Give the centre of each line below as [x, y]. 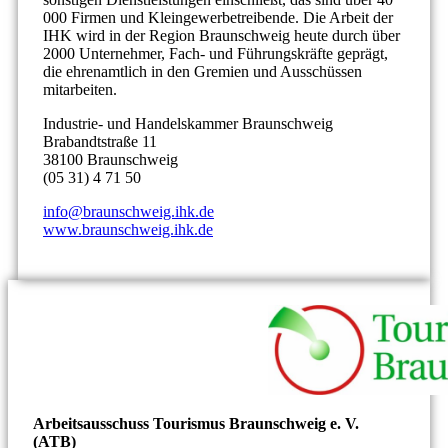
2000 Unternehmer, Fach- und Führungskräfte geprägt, [215, 53]
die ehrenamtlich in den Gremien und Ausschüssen [202, 71]
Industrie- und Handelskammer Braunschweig [188, 123]
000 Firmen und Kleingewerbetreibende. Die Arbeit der [218, 17]
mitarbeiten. [80, 89]
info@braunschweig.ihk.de [128, 211]
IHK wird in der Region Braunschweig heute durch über [221, 35]
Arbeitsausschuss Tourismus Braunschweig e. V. [196, 423]
